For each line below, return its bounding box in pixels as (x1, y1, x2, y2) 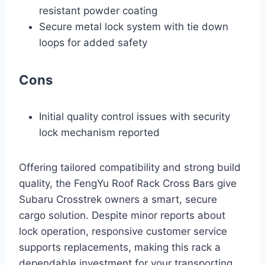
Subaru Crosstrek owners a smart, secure (19, 193, 217, 206)
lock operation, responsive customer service (19, 225, 227, 238)
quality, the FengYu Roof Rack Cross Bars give (19, 177, 237, 190)
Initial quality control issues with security (39, 111, 230, 123)
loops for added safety (39, 37, 147, 49)
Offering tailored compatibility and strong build (19, 161, 241, 174)
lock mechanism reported (39, 127, 160, 139)
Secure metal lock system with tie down (39, 21, 228, 33)
